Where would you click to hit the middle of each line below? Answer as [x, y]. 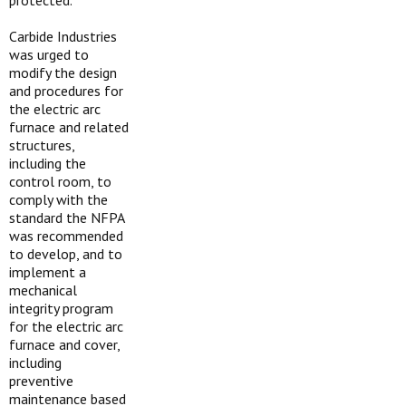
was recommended [66, 236]
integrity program [61, 308]
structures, [42, 145]
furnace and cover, [64, 344]
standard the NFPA [67, 217]
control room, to [60, 181]
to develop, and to [66, 254]
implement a [48, 272]
